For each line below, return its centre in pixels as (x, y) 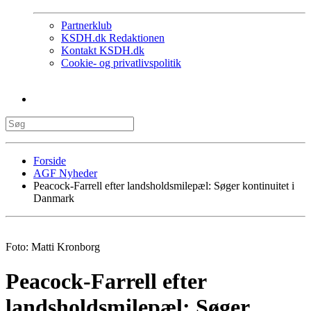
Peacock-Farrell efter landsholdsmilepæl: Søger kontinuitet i (164, 186)
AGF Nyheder (65, 174)
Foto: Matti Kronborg (53, 247)
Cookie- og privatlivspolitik (121, 63)
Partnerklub (86, 26)
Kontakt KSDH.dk (103, 51)
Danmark (54, 199)
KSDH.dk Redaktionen (113, 38)
